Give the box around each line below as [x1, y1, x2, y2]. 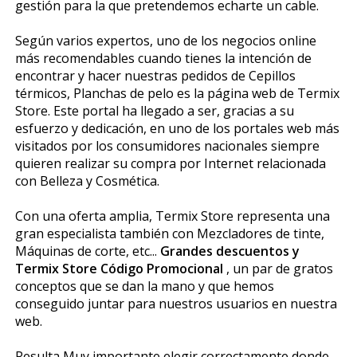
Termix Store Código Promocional [14, 259, 226, 277]
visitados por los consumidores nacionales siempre [14, 136, 320, 155]
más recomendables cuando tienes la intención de [14, 49, 312, 67]
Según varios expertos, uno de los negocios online [14, 31, 316, 49]
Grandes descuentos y [159, 241, 300, 260]
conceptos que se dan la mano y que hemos [14, 277, 274, 295]
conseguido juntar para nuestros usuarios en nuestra [14, 294, 337, 312]
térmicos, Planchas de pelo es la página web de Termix [14, 84, 339, 102]
